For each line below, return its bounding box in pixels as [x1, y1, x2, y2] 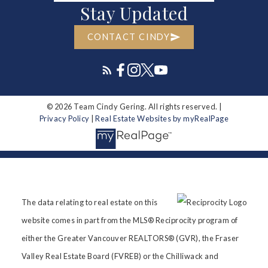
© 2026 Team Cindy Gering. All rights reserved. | [46, 102, 222, 112]
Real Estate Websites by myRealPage [95, 114, 229, 124]
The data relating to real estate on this [21, 197, 158, 207]
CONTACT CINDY [87, 32, 170, 42]
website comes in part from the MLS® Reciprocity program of [21, 215, 238, 225]
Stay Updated [80, 1, 188, 26]
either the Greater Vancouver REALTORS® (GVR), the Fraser [21, 233, 239, 243]
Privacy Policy [39, 114, 90, 124]
